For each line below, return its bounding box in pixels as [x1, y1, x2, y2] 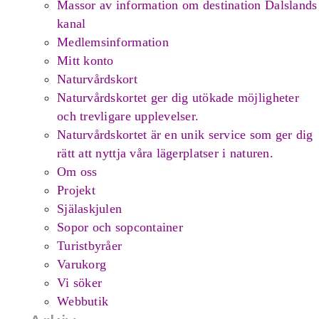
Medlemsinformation [57, 34, 169, 49]
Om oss [57, 164, 98, 179]
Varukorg [57, 256, 107, 271]
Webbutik [57, 293, 109, 308]
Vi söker [57, 275, 103, 290]
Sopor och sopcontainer [57, 219, 183, 234]
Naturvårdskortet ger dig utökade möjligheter [57, 90, 299, 105]
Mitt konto [57, 53, 114, 68]
